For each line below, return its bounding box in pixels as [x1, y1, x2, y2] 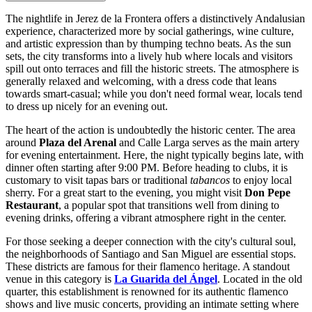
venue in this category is [6, 273, 114, 286]
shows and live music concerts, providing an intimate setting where [6, 298, 299, 311]
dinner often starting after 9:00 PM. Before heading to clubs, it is [6, 162, 288, 174]
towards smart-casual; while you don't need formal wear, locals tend [6, 88, 302, 100]
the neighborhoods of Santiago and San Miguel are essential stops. [6, 248, 296, 260]
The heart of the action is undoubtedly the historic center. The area [6, 124, 295, 136]
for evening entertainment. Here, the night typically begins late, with [6, 149, 304, 162]
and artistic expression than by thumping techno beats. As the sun [6, 38, 291, 50]
